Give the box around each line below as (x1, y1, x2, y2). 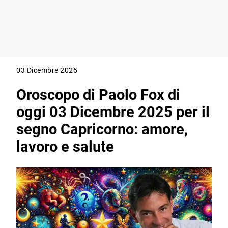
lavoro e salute (16, 138, 115, 156)
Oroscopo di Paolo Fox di (16, 86, 181, 104)
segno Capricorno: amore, (16, 121, 188, 138)
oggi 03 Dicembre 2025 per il (16, 103, 210, 121)
